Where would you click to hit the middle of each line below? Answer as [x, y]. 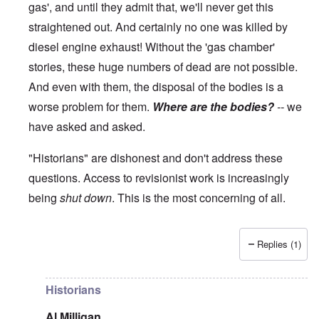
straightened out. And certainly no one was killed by [158, 26]
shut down [86, 197]
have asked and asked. [87, 126]
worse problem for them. [90, 106]
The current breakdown [138, 253]
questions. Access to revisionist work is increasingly [159, 177]
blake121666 [247, 253]
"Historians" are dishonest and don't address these [156, 157]
